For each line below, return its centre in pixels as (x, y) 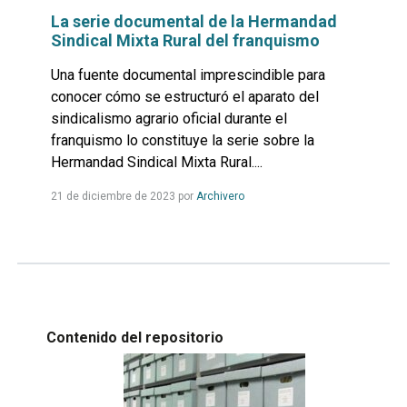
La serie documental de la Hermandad (194, 22)
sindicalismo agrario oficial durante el (169, 119)
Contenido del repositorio (134, 337)
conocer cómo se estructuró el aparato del (184, 97)
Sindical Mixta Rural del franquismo (185, 41)
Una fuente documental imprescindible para (188, 75)
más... (260, 216)
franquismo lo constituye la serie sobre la (182, 141)
